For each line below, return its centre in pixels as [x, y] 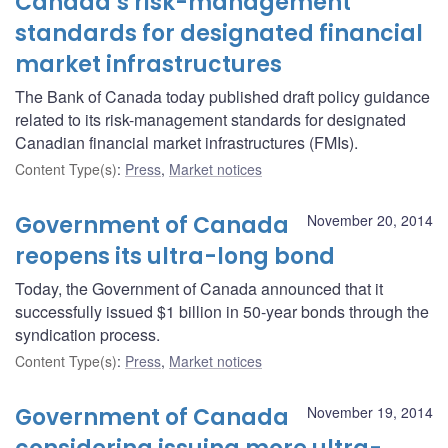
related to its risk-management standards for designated [210, 119]
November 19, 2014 [370, 411]
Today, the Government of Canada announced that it [199, 288]
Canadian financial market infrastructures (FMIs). [186, 142]
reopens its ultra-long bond [175, 256]
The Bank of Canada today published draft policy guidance [222, 96]
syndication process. [87, 334]
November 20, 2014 [370, 219]
